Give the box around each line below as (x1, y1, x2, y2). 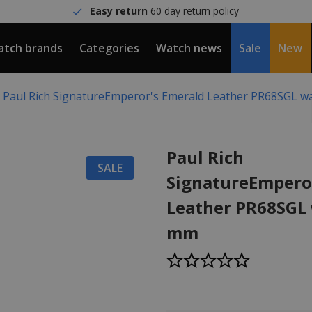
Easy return (90, 4, 148, 17)
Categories (79, 40, 139, 56)
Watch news (156, 40, 222, 56)
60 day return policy (148, 4, 240, 17)
